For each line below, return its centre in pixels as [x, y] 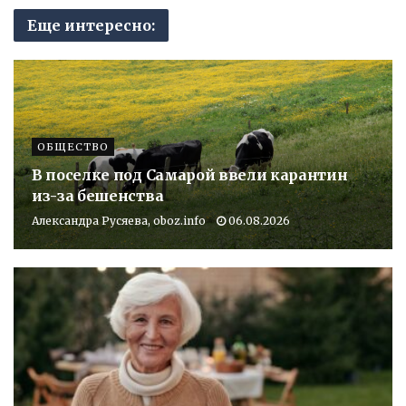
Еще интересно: [91, 25]
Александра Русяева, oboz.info [119, 220]
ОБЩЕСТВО [73, 146]
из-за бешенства [98, 195]
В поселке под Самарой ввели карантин [190, 174]
